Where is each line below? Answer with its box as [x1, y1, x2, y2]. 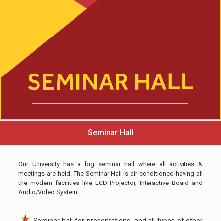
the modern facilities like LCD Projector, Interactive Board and [18, 179, 203, 187]
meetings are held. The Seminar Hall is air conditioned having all [18, 170, 203, 178]
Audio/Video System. [18, 188, 79, 196]
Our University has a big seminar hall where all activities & [18, 160, 203, 168]
